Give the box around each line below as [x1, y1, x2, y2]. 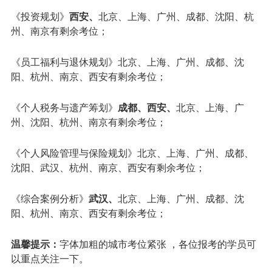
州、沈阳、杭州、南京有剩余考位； [10, 114, 166, 129]
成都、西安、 [117, 100, 176, 114]
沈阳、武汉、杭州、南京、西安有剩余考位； [10, 160, 205, 174]
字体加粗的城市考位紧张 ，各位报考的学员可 [59, 236, 256, 251]
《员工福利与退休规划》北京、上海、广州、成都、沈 [10, 54, 244, 69]
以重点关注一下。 [10, 251, 89, 265]
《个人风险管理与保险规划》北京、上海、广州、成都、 [10, 145, 254, 160]
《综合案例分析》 [10, 191, 89, 205]
